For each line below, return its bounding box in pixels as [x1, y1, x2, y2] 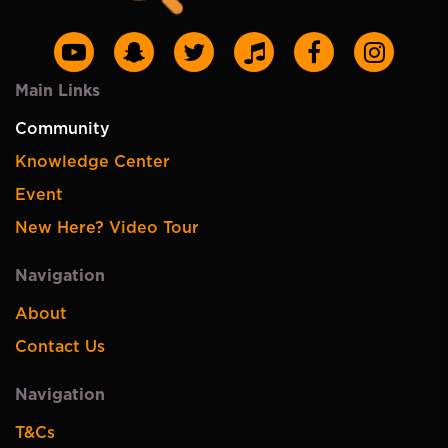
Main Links [15, 82, 100, 99]
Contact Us [15, 338, 105, 355]
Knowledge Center [15, 153, 170, 170]
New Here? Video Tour [15, 219, 199, 236]
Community [15, 120, 110, 137]
